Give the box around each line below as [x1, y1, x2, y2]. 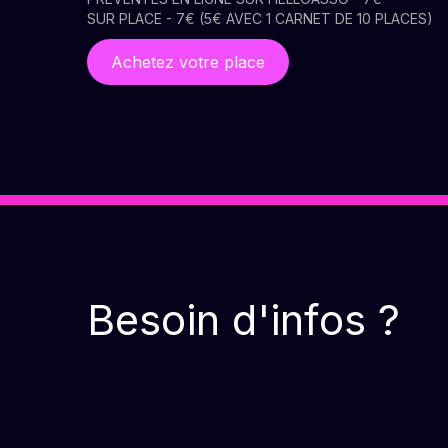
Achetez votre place [111, 52, 265, 72]
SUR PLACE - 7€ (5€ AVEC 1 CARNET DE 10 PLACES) [87, 10, 433, 27]
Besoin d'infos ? [87, 294, 400, 345]
